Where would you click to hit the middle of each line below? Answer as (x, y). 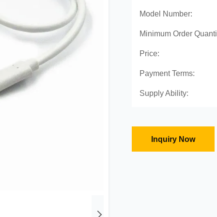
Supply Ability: (164, 93)
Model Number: (166, 14)
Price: (149, 54)
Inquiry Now (173, 139)
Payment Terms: (167, 73)
